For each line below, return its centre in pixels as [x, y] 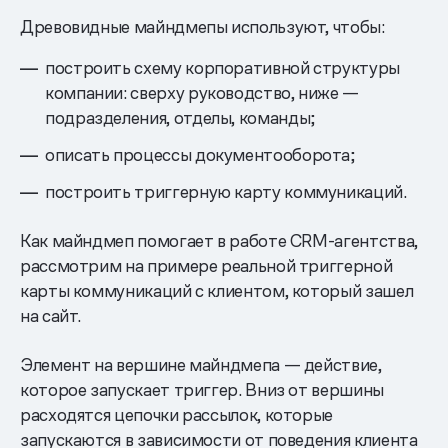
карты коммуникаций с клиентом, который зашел [217, 291]
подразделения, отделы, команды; [180, 118]
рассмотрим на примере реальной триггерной [206, 266]
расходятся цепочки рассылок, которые [177, 415]
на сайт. [51, 316]
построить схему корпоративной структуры [222, 68]
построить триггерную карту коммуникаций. [226, 192]
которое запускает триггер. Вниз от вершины [202, 390]
